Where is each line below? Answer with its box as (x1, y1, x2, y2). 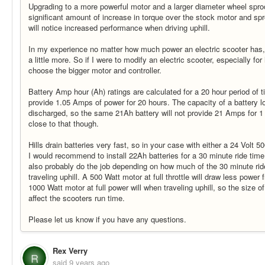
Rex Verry (53, 244, 88, 256)
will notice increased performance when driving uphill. (28, 22, 210, 34)
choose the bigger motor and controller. (28, 64, 161, 76)
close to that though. (28, 118, 99, 130)
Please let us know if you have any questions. (28, 214, 186, 225)
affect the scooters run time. (28, 192, 125, 204)
